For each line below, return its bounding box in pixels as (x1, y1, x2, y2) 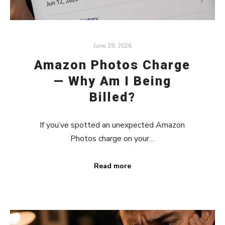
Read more (93, 161, 131, 171)
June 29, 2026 (93, 41, 132, 50)
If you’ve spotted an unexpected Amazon (40, 120, 185, 131)
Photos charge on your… (70, 133, 155, 145)
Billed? (89, 90, 136, 105)
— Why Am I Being (53, 74, 171, 89)
